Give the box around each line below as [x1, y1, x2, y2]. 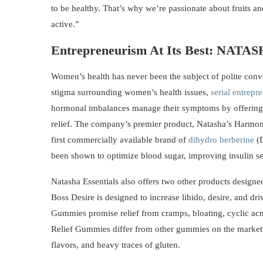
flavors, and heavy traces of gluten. [51, 240, 180, 250]
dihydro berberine [188, 135, 254, 145]
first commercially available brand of [51, 135, 188, 145]
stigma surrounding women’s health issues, [51, 87, 211, 97]
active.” [51, 19, 79, 29]
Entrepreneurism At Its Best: [51, 43, 213, 58]
